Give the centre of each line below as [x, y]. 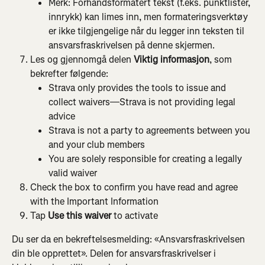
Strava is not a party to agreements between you [151, 130]
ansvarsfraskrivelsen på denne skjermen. [132, 45]
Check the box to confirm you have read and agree [135, 187]
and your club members [97, 144]
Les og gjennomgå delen [82, 59]
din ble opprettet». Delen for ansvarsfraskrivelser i [115, 254]
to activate [135, 215]
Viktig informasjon [172, 59]
